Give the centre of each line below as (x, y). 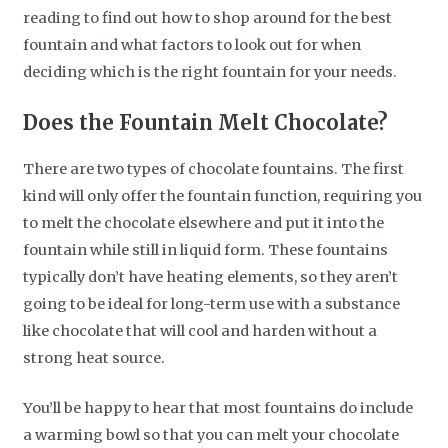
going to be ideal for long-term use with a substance (212, 303)
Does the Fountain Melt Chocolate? (206, 122)
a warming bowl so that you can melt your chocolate (211, 434)
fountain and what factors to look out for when (192, 45)
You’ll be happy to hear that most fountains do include (218, 407)
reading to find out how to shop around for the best (208, 18)
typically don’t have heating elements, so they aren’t (211, 276)
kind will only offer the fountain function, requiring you (223, 195)
